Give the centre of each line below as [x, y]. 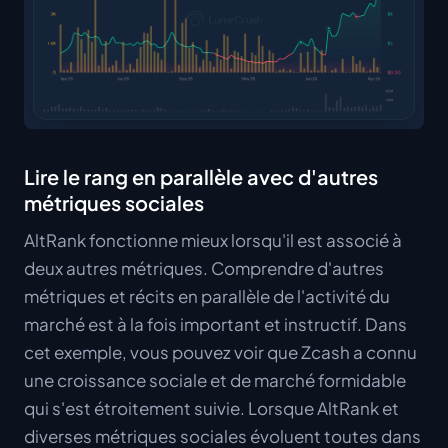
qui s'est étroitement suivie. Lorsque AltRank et [211, 407]
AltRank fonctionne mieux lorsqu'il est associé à [213, 239]
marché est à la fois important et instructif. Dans [215, 323]
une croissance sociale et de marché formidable [215, 379]
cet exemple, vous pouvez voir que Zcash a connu [220, 351]
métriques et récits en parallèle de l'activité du [207, 295]
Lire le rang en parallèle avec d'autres [201, 176]
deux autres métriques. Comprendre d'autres [204, 267]
